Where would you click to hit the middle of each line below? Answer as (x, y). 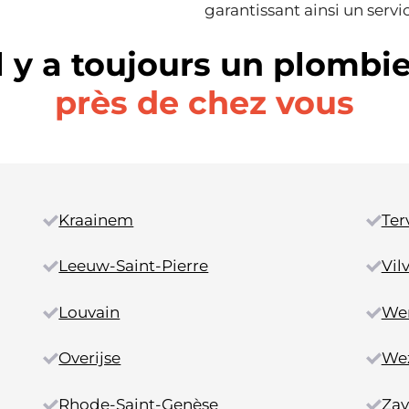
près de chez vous (204, 102)
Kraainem (96, 220)
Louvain (89, 312)
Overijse (90, 358)
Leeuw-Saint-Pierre (134, 266)
